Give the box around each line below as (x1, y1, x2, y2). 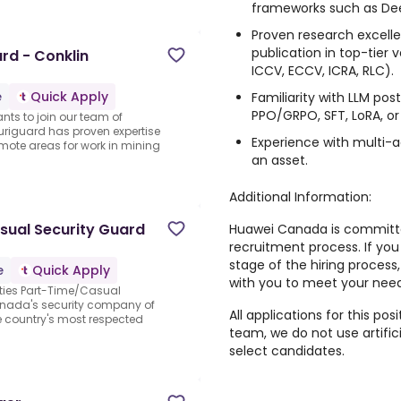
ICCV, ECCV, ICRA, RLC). (252, 62, 394, 80)
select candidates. (229, 342, 345, 360)
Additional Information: (229, 188, 371, 206)
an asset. (252, 151, 308, 169)
